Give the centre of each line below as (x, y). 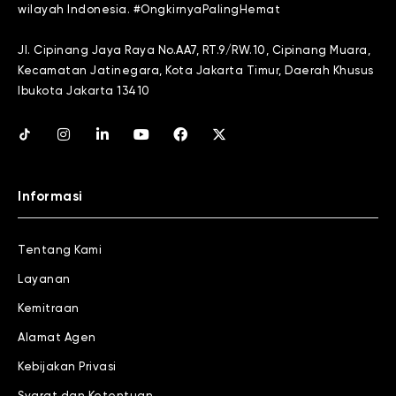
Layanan (44, 279)
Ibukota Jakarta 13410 (84, 92)
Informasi (50, 196)
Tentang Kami (60, 250)
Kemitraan (49, 308)
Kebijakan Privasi (67, 367)
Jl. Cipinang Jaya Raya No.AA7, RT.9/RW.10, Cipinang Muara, (194, 51)
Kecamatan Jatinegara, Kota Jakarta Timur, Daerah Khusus (196, 72)
